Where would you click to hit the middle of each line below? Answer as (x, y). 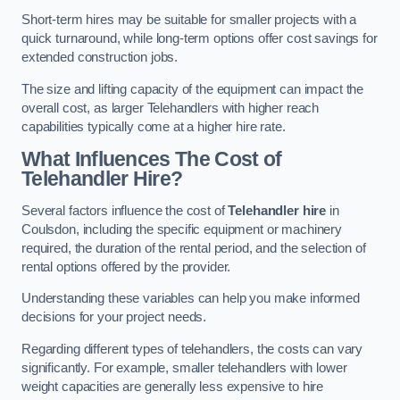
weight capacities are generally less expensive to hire (173, 386)
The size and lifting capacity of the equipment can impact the (193, 89)
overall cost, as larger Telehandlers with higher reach (171, 108)
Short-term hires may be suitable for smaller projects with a (189, 20)
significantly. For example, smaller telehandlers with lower (184, 367)
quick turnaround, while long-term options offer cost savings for (200, 39)
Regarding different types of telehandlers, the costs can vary (192, 349)
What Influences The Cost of (152, 159)
